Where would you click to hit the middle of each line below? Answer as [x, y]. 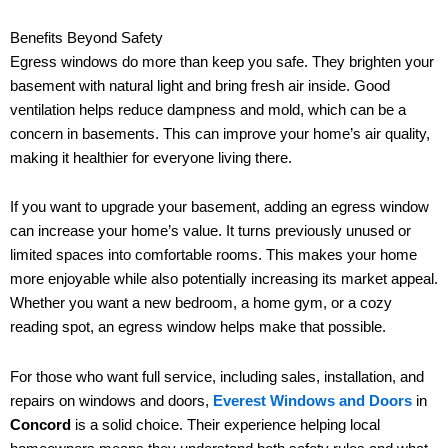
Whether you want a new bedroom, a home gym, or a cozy [201, 303]
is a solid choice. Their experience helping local [225, 424]
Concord [40, 424]
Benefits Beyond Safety [86, 37]
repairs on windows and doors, [111, 400]
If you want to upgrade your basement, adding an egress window [219, 207]
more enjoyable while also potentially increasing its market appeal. [224, 279]
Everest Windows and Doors [312, 400]
